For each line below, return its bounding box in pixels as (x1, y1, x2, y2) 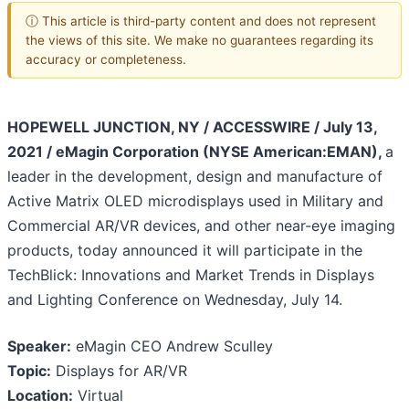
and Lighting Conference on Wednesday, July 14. (7, 290, 342, 309)
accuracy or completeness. (26, 51, 186, 67)
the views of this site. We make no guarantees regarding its (26, 32, 373, 47)
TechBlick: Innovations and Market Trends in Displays (7, 266, 374, 285)
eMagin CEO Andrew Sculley (71, 337, 273, 356)
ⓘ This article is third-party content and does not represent (26, 13, 376, 28)
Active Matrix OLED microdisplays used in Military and (7, 192, 383, 211)
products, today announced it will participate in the (7, 241, 362, 260)
